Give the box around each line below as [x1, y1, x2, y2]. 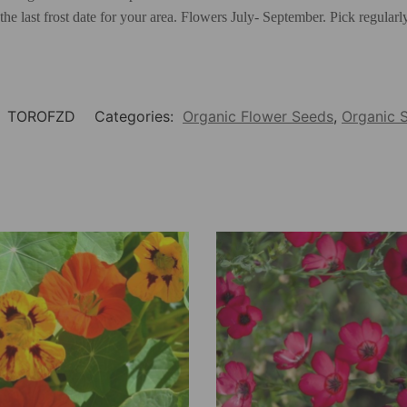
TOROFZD [7, 106, 75, 125]
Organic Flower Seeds [183, 106, 333, 125]
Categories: [94, 106, 178, 125]
